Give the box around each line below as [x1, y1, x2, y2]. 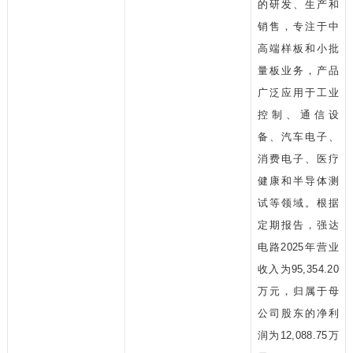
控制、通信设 [257, 109, 339, 121]
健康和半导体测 [257, 175, 339, 188]
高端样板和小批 [257, 43, 339, 55]
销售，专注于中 [257, 20, 339, 33]
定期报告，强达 [257, 219, 339, 232]
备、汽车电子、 [257, 131, 339, 143]
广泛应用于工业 [257, 87, 339, 99]
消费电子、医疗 [257, 153, 339, 165]
